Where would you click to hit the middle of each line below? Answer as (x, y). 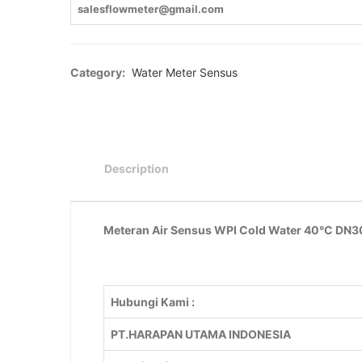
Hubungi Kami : (153, 301)
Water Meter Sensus (185, 72)
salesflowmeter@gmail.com (151, 8)
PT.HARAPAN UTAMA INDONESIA (201, 334)
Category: (99, 72)
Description (137, 168)
